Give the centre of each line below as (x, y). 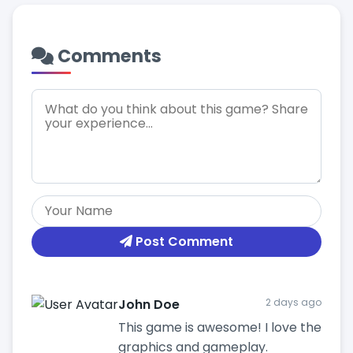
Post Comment (183, 242)
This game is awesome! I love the (220, 327)
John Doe (149, 305)
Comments (108, 56)
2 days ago (294, 302)
